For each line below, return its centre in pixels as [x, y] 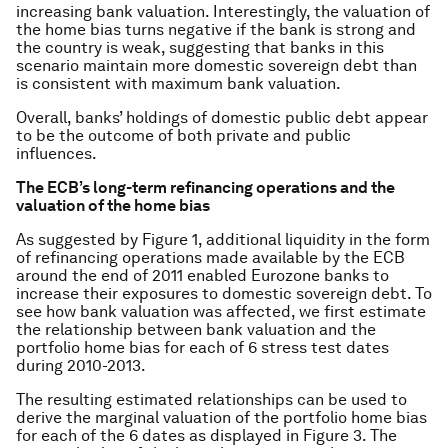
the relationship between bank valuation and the [196, 329]
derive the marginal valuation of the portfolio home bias [221, 417]
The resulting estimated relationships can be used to [211, 399]
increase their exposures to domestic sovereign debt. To [224, 293]
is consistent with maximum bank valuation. [178, 83]
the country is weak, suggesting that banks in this [200, 47]
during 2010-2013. [81, 365]
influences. [56, 153]
